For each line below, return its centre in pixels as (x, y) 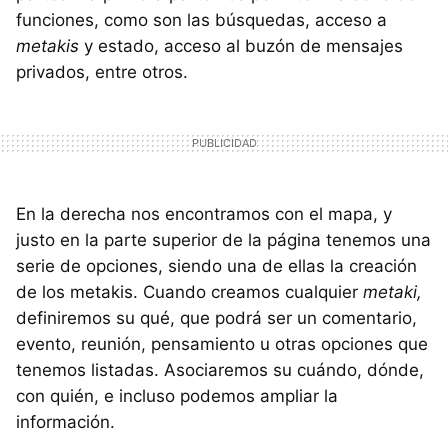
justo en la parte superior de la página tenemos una (223, 239)
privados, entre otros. (102, 71)
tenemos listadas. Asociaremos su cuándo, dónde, (220, 369)
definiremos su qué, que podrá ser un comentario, (216, 317)
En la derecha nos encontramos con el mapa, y (204, 213)
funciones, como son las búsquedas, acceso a (201, 19)
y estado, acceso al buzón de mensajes (241, 45)
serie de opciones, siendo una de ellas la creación (216, 265)
